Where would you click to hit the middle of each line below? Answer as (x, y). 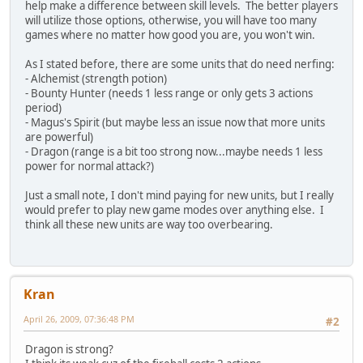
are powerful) (59, 137)
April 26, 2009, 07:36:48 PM (79, 318)
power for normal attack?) (90, 167)
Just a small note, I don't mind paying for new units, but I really (179, 196)
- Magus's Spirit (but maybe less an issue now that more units (175, 123)
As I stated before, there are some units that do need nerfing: (180, 64)
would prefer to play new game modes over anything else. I (175, 210)
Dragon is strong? (69, 350)
